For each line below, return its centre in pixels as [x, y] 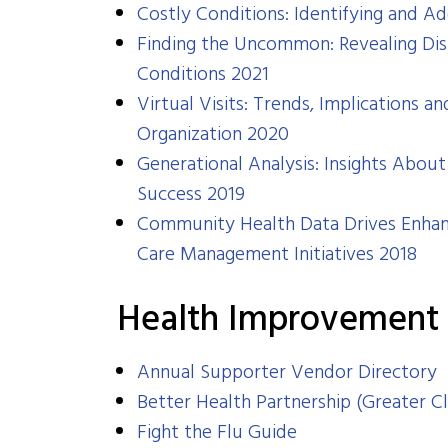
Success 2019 [191, 195]
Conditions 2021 [203, 75]
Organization [190, 135]
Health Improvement [278, 321]
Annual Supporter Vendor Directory [287, 373]
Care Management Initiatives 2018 [277, 255]
